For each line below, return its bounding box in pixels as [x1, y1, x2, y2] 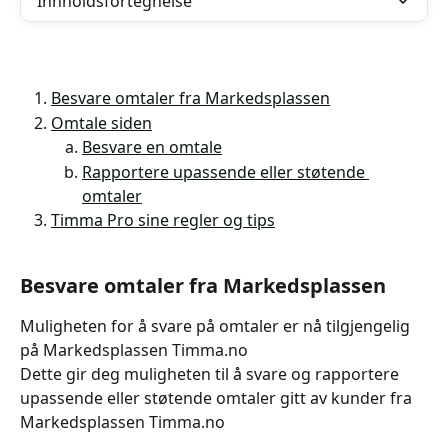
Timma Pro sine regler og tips [51, 208, 275, 231]
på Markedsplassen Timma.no [20, 338, 248, 361]
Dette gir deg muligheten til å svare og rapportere [20, 362, 403, 385]
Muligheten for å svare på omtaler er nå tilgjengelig [20, 314, 414, 337]
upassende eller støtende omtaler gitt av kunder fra [20, 386, 416, 409]
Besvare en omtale [82, 136, 222, 159]
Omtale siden [51, 111, 152, 134]
